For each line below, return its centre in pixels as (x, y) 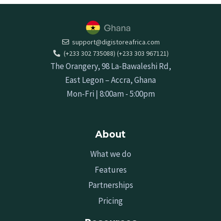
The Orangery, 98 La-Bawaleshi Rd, (110, 66)
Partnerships (110, 185)
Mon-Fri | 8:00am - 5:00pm (110, 93)
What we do (110, 154)
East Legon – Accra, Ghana (110, 80)
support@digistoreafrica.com (116, 42)
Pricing (110, 201)
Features (110, 169)
